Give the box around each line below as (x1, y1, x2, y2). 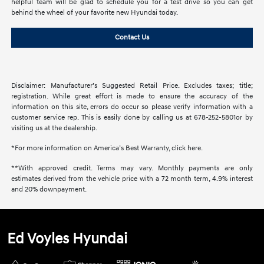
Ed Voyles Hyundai (7, 230, 128, 249)
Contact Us (115, 33, 149, 42)
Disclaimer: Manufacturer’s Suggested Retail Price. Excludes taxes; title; (11, 81, 253, 91)
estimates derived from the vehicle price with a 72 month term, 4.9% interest (11, 174, 253, 184)
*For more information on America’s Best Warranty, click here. (11, 144, 203, 153)
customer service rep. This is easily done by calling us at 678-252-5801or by (11, 113, 253, 123)
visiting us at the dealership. (11, 124, 98, 133)
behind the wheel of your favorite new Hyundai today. (11, 8, 179, 18)
